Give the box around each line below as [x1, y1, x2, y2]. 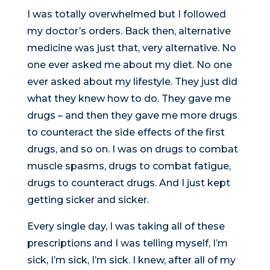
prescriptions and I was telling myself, [27, 237, 213, 250]
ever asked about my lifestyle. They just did [27, 76, 237, 88]
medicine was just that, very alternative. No [27, 42, 236, 54]
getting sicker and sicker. [27, 194, 149, 206]
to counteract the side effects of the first [27, 127, 225, 139]
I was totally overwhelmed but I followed [27, 8, 226, 20]
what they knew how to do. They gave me [27, 93, 231, 105]
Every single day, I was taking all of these [27, 221, 225, 233]
